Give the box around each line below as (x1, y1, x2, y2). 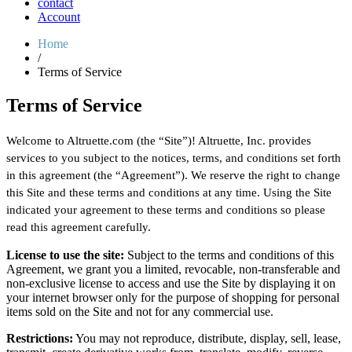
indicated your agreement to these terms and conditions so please (6, 203, 325, 216)
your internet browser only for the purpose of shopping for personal (6, 290, 339, 304)
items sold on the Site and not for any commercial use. (6, 304, 273, 318)
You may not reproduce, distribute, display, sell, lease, (73, 331, 341, 345)
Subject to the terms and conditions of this (124, 247, 334, 262)
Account (38, 10, 80, 24)
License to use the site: (6, 247, 124, 262)
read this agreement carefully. (6, 220, 151, 233)
